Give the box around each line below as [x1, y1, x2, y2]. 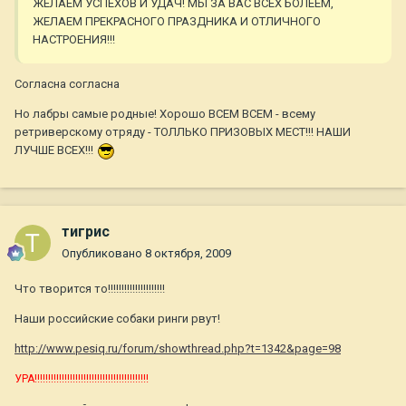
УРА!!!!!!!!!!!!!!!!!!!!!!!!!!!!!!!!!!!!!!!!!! [14, 372, 149, 386]
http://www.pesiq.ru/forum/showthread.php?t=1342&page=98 [14, 342, 341, 356]
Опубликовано [62, 246, 145, 261]
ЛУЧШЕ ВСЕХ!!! [14, 143, 96, 158]
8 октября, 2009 [145, 246, 231, 261]
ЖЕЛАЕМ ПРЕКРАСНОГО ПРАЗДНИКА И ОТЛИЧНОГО [33, 14, 321, 29]
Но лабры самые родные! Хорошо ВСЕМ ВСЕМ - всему [14, 107, 315, 121]
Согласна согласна [14, 77, 120, 92]
